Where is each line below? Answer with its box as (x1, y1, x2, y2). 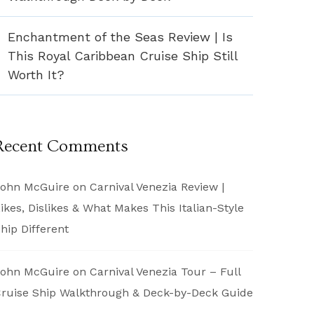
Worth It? (8, 67, 64, 82)
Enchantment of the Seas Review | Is (8, 29, 233, 44)
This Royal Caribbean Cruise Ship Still (8, 48, 238, 63)
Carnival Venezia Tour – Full (90, 264, 240, 278)
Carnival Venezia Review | (90, 179, 224, 193)
